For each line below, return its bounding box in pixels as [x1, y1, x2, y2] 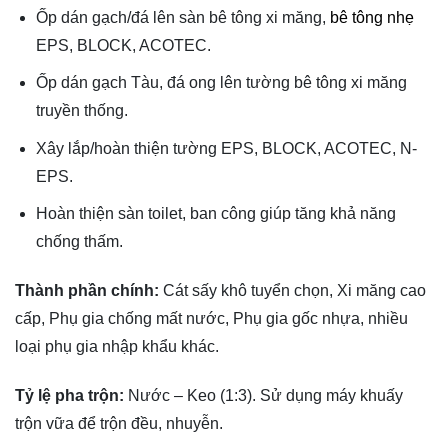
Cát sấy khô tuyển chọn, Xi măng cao [159, 282, 426, 300]
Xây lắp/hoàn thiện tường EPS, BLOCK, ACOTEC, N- [35, 139, 417, 157]
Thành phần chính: [15, 282, 159, 300]
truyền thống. [35, 102, 128, 120]
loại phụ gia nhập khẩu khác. [15, 338, 219, 356]
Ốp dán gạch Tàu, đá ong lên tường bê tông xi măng [35, 74, 407, 92]
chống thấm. [35, 233, 123, 251]
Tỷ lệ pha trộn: [15, 386, 124, 404]
